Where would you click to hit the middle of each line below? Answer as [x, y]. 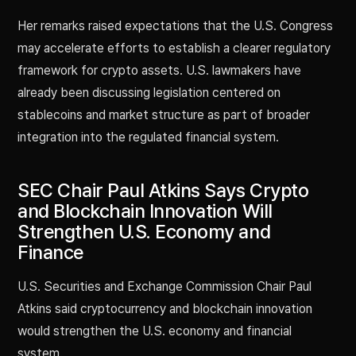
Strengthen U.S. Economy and [144, 232]
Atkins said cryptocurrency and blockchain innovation [165, 309]
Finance [50, 253]
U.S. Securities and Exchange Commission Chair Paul [164, 287]
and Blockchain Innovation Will [145, 211]
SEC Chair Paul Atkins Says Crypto [163, 191]
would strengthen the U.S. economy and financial [155, 331]
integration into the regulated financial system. [148, 137]
